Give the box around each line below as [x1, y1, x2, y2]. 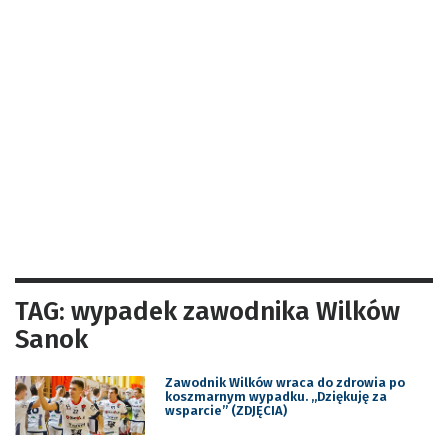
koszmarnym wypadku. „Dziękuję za [164, 388, 387, 404]
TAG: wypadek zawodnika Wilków [15, 295, 400, 327]
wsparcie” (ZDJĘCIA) [164, 402, 287, 418]
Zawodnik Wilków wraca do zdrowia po [164, 374, 405, 390]
